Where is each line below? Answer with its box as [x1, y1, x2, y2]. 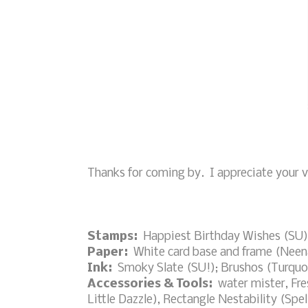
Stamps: [87, 230, 137, 243]
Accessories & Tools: [87, 277, 215, 291]
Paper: [87, 245, 131, 259]
